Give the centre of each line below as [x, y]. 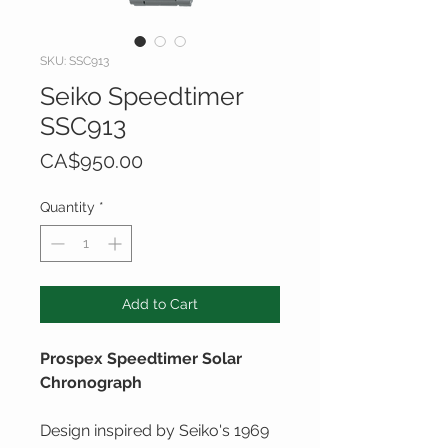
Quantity [67, 207]
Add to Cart [160, 304]
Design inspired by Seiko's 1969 [154, 431]
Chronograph [91, 383]
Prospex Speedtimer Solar [141, 359]
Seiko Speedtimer [141, 96]
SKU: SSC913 [74, 61]
